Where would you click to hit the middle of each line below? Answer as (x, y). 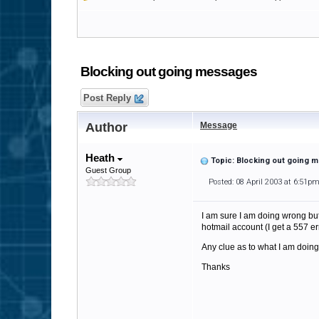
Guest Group (108, 170)
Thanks (216, 267)
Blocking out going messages (169, 72)
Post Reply (107, 98)
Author (106, 127)
